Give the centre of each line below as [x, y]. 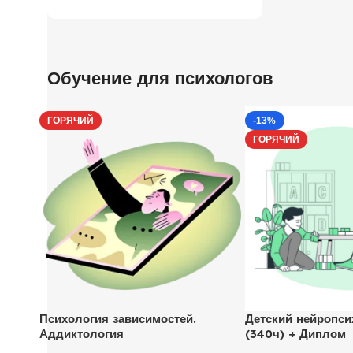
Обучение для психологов [160, 78]
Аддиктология [82, 333]
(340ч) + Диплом [295, 333]
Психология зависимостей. [118, 318]
